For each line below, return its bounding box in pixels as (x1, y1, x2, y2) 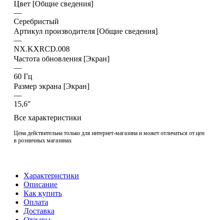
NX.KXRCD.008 (14, 44, 70, 53)
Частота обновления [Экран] (14, 54, 110, 63)
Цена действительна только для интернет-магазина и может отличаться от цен (14, 129, 204, 137)
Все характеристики (14, 113, 82, 122)
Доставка (24, 206, 55, 215)
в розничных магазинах (14, 137, 72, 144)
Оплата (24, 197, 48, 206)
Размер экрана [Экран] (14, 82, 89, 90)
